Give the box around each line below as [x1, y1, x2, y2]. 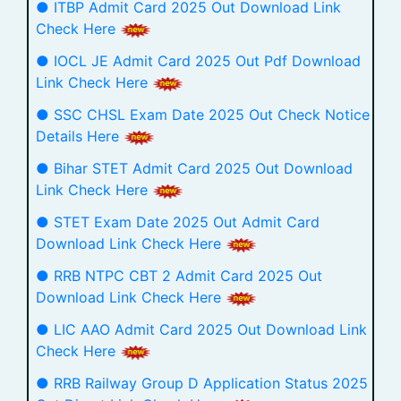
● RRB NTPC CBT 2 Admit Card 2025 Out [36, 267, 322, 285]
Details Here [36, 127, 124, 145]
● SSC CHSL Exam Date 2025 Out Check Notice [36, 106, 370, 124]
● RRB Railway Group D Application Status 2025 [36, 374, 368, 392]
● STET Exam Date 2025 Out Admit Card [36, 213, 320, 231]
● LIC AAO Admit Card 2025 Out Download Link [36, 320, 367, 338]
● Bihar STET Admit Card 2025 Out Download [36, 159, 353, 177]
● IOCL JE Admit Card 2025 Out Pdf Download [36, 52, 361, 70]
